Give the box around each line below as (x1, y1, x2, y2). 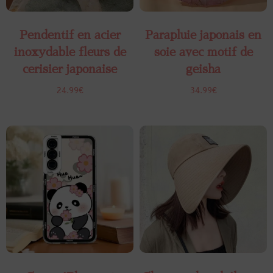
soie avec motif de (154, 46, 253, 58)
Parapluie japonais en (145, 29, 261, 41)
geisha (186, 63, 221, 76)
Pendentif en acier (19, 29, 121, 41)
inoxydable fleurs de (13, 46, 126, 58)
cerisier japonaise (23, 63, 117, 76)
